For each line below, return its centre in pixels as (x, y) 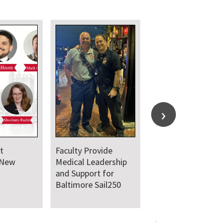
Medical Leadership (91, 162)
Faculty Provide (84, 151)
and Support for (85, 173)
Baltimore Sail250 (88, 185)
